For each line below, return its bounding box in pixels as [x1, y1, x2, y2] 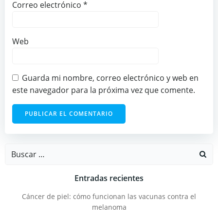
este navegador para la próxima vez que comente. [12, 85, 195, 95]
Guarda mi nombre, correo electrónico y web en [22, 73, 199, 83]
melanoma [91, 202, 127, 212]
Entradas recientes [74, 173, 144, 183]
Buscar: [5, 144, 32, 155]
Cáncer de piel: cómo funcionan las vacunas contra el [22, 192, 196, 201]
